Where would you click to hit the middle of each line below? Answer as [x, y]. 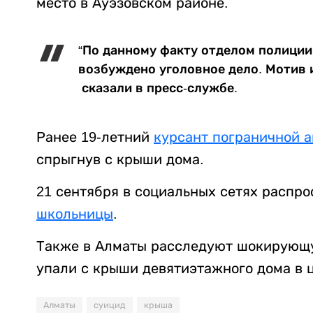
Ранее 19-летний [95, 137]
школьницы [75, 214]
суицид [110, 306]
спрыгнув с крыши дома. [120, 160]
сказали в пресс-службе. [158, 88]
